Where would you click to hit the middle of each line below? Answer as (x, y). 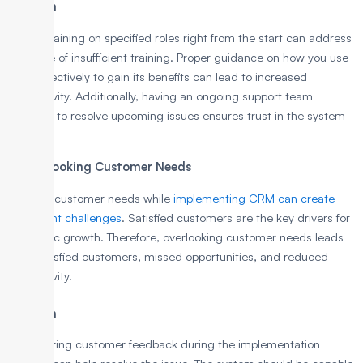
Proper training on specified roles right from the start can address (180, 37)
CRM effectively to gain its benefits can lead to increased (158, 76)
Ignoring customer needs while (91, 198)
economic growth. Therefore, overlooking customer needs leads (176, 237)
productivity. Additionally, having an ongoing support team (160, 96)
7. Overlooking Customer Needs (100, 166)
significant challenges (65, 217)
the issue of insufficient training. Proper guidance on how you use (178, 57)
